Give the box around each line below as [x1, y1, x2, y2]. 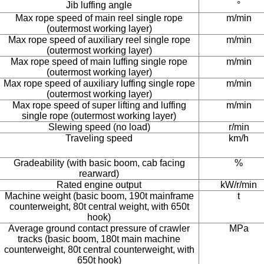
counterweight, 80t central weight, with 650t [9, 202, 189, 212]
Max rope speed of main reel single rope [15, 13, 183, 23]
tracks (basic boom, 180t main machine [18, 234, 180, 244]
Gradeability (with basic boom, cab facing [13, 158, 185, 168]
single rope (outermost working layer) [22, 111, 176, 121]
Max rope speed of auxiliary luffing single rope [3, 78, 195, 88]
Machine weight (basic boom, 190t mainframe [4, 191, 194, 201]
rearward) [79, 169, 119, 179]
